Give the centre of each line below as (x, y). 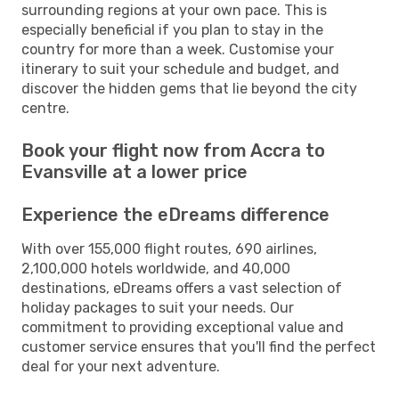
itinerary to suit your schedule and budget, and (180, 69)
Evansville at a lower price (134, 171)
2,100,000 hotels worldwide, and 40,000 (156, 268)
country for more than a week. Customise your (178, 49)
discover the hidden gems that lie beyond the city (189, 88)
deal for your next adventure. (121, 366)
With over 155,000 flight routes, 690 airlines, (169, 248)
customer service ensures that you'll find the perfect (199, 346)
